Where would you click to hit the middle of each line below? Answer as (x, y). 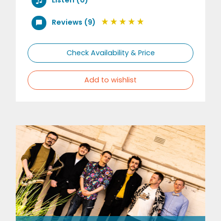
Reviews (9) (74, 22)
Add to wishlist (110, 80)
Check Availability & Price (110, 53)
